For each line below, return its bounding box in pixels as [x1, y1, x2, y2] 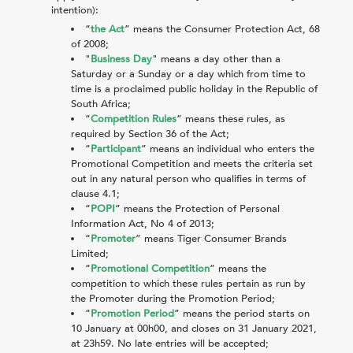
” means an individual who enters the [141, 141, 314, 156]
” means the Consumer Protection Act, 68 [124, 21, 320, 36]
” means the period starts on [174, 306, 310, 321]
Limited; [71, 246, 109, 261]
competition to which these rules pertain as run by [71, 276, 306, 291]
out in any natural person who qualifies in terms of [71, 171, 306, 186]
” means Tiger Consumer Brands [136, 231, 287, 246]
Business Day [91, 51, 152, 66]
